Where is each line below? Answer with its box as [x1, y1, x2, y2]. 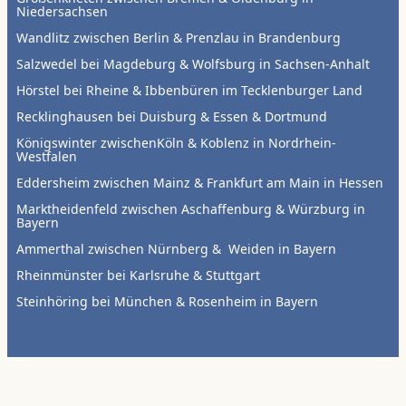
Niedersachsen [16, 2, 108, 20]
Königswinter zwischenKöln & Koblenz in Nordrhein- [16, 133, 336, 151]
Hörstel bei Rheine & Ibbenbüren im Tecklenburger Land [16, 81, 362, 99]
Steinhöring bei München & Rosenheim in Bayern [16, 292, 318, 310]
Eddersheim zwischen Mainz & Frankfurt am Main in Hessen [16, 173, 383, 191]
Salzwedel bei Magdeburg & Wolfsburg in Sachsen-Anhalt [16, 54, 370, 72]
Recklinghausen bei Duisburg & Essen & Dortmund [16, 107, 327, 125]
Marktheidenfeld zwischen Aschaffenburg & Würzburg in [16, 199, 365, 217]
